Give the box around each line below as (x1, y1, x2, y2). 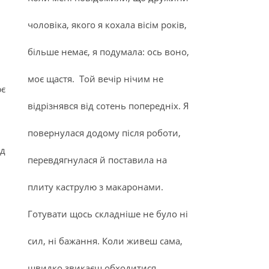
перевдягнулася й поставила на (28, 154, 167, 166)
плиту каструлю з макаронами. (28, 181, 163, 193)
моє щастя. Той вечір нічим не (28, 73, 163, 85)
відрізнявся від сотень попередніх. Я (28, 100, 189, 112)
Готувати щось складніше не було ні (28, 208, 188, 220)
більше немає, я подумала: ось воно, (28, 46, 189, 58)
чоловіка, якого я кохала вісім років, (28, 19, 187, 31)
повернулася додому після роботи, (28, 127, 181, 139)
